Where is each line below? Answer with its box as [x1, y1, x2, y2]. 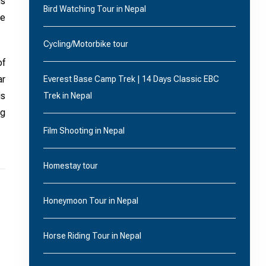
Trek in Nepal [43, 91, 92, 100]
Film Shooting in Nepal [43, 126, 125, 135]
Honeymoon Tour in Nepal [43, 196, 138, 205]
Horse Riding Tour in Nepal [43, 231, 141, 240]
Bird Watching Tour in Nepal [43, 4, 146, 14]
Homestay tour [43, 161, 98, 170]
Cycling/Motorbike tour [43, 39, 128, 49]
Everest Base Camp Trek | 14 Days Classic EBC [43, 74, 219, 84]
